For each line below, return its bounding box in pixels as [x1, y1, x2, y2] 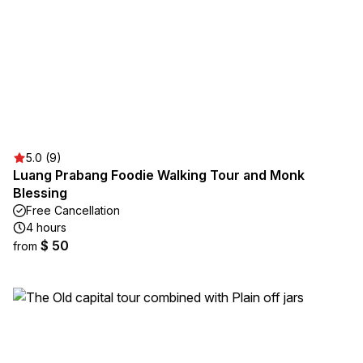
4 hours [26, 220, 66, 234]
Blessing [13, 185, 67, 201]
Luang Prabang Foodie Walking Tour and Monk [13, 167, 305, 183]
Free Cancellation [26, 203, 120, 217]
